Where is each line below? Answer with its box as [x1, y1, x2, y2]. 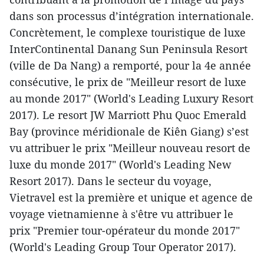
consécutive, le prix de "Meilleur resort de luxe [9, 75, 246, 90]
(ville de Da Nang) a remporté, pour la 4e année [9, 58, 251, 73]
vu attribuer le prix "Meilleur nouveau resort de [9, 141, 250, 156]
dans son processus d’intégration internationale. [9, 9, 254, 24]
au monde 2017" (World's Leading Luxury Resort [9, 91, 253, 106]
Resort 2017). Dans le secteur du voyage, [9, 174, 212, 189]
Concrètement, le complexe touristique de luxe [9, 25, 246, 40]
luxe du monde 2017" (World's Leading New [9, 157, 232, 172]
